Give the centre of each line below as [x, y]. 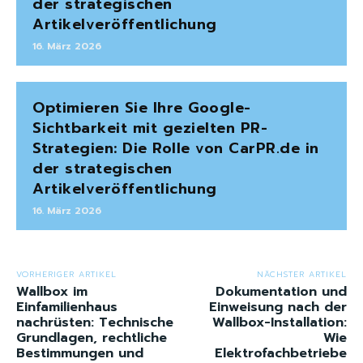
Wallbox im [52, 292]
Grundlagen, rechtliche [92, 338]
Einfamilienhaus [67, 307]
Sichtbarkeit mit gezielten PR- [150, 128]
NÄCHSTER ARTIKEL [301, 275]
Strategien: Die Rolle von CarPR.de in [176, 149]
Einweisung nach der [278, 307]
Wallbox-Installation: [279, 323]
